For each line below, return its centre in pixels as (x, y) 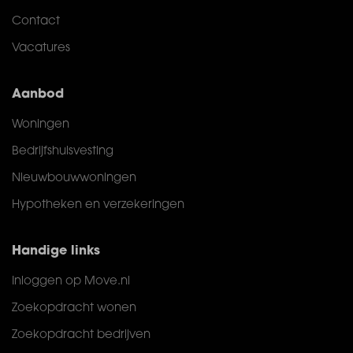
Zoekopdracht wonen (74, 308)
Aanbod (38, 95)
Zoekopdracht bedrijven (81, 335)
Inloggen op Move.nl (71, 282)
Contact (36, 22)
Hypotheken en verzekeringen (98, 205)
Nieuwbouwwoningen (74, 178)
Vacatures (41, 48)
